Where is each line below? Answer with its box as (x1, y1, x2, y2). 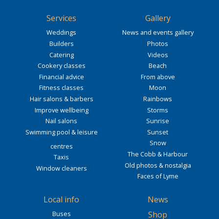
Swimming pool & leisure (25, 127, 98, 136)
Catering (49, 50, 74, 59)
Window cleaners (36, 164, 87, 173)
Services (46, 13, 76, 24)
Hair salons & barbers (29, 94, 93, 103)
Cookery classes (37, 61, 86, 70)
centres (50, 141, 73, 151)
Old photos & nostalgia (124, 160, 191, 170)
